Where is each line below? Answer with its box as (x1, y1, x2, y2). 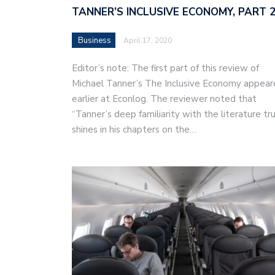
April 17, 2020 (123, 35, 172, 45)
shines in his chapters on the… (72, 123, 196, 136)
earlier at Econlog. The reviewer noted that (72, 92, 257, 105)
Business (78, 34, 111, 46)
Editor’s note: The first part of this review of (72, 61, 259, 74)
